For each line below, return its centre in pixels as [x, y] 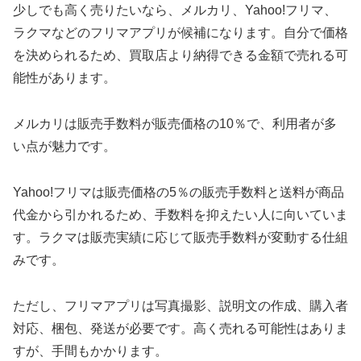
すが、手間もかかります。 [90, 351]
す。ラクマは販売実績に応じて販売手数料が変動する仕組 [180, 237]
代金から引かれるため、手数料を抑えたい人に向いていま [180, 214]
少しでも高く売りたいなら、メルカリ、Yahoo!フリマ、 [175, 10]
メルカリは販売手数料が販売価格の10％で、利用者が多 [175, 124]
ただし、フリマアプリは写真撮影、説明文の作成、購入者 [180, 305]
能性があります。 [64, 78]
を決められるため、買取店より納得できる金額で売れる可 [180, 56]
